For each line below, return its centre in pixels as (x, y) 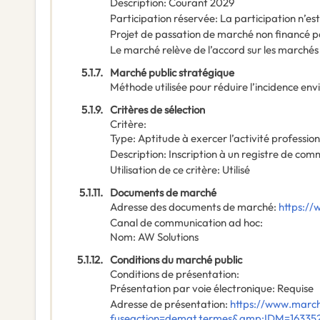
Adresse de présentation (167, 304)
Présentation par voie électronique (191, 289)
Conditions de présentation (173, 274)
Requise (295, 289)
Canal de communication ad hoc (185, 223)
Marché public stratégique (172, 73)
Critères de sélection (157, 110)
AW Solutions (168, 237)
